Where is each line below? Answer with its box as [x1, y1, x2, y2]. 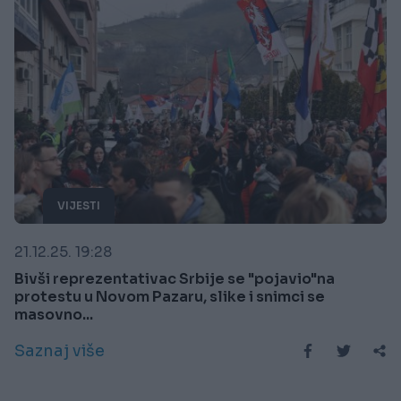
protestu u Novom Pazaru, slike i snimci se [14, 287, 325, 307]
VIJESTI [57, 199, 100, 213]
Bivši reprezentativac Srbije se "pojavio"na [14, 269, 335, 289]
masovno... [14, 305, 93, 325]
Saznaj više [14, 341, 105, 362]
